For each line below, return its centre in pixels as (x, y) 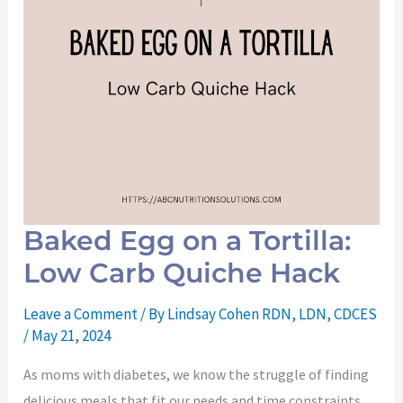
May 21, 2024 (72, 336)
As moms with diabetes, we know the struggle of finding (197, 375)
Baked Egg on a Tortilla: (188, 241)
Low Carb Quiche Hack (186, 273)
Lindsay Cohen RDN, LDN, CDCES (273, 314)
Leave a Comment (81, 314)
